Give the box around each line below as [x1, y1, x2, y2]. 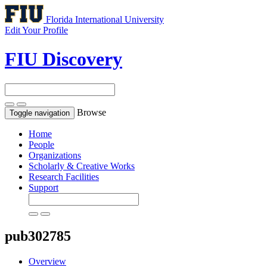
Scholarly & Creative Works [29, 160, 135, 171]
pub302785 [5, 228, 71, 244]
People [29, 139, 54, 150]
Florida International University [46, 14, 164, 24]
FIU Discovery [5, 48, 122, 70]
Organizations [29, 150, 81, 160]
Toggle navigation [10, 108, 70, 117]
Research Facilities [29, 171, 99, 182]
